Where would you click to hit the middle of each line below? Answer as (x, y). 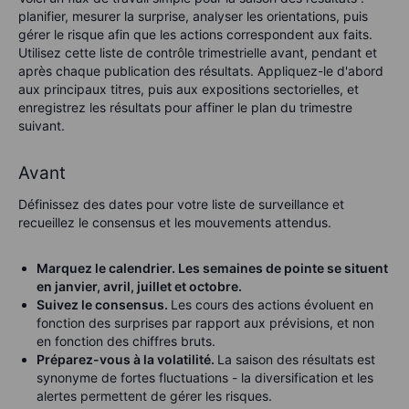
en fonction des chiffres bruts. (126, 341)
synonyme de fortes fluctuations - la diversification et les (205, 377)
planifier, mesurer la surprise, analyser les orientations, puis (193, 16)
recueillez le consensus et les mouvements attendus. (175, 222)
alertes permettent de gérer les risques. (154, 395)
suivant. (42, 125)
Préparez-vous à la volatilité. (127, 359)
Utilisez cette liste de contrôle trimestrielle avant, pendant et (198, 52)
